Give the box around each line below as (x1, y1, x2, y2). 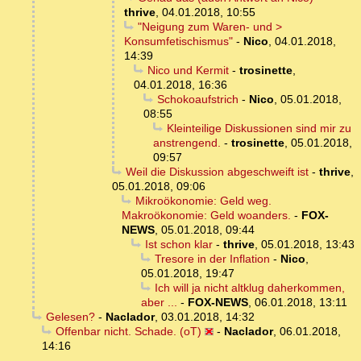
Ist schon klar (144, 238, 213, 251)
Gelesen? (45, 310, 95, 324)
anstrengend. (153, 136, 221, 150)
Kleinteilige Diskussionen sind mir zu (166, 122, 351, 135)
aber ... (141, 296, 177, 309)
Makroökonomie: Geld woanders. (122, 209, 291, 222)
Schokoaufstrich (156, 93, 239, 106)
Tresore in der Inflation (154, 252, 270, 266)
